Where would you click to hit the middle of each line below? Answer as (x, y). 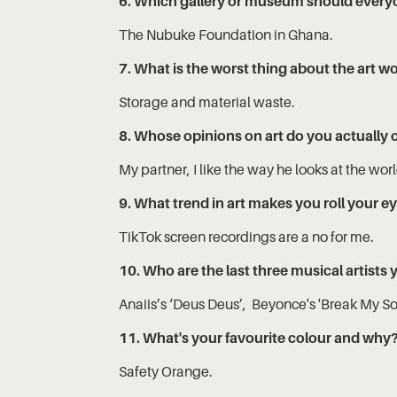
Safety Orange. (166, 371)
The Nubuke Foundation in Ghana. (226, 34)
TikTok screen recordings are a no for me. (248, 236)
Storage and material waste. (210, 101)
